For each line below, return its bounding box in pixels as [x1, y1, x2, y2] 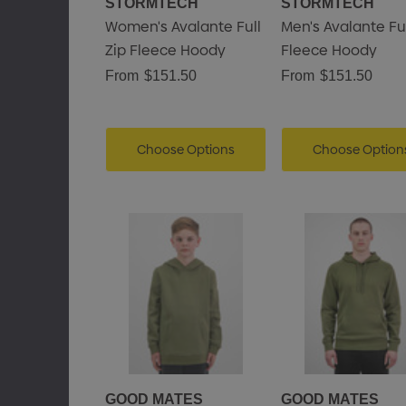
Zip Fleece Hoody [104, 40, 226, 61]
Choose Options [136, 140, 235, 159]
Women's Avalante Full [104, 16, 261, 37]
